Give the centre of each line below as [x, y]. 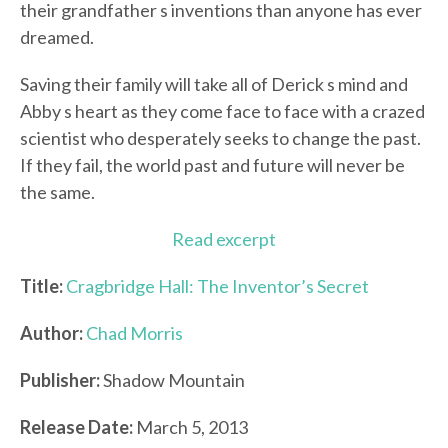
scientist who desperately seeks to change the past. [220, 138]
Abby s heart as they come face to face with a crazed [222, 111]
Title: [41, 286]
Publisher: [60, 380]
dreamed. [57, 37]
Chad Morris [134, 333]
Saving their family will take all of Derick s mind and [214, 84]
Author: [51, 333]
